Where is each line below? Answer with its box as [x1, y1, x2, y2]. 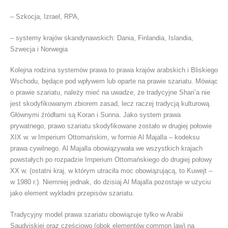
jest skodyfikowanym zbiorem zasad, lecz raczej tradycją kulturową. [10, 100, 211, 108]
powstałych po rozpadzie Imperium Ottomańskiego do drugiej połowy [10, 156, 212, 164]
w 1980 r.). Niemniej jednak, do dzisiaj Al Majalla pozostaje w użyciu [10, 178, 211, 186]
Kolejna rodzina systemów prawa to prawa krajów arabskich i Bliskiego [10, 66, 218, 74]
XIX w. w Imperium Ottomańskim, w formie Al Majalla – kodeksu [10, 133, 199, 141]
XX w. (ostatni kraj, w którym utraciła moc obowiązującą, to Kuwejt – [10, 167, 212, 175]
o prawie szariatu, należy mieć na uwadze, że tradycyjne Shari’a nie [10, 89, 210, 97]
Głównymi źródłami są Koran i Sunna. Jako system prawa [10, 111, 181, 119]
